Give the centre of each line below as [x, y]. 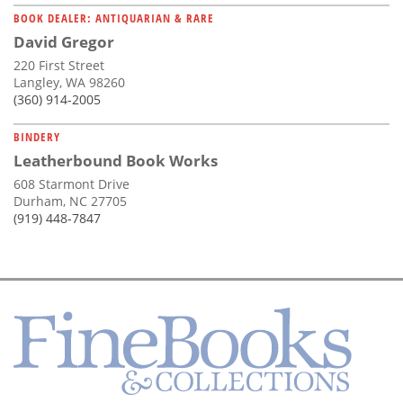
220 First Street [59, 66]
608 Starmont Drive [72, 184]
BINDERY [37, 137]
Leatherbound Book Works [116, 161]
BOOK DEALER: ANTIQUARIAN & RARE [114, 18]
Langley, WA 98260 [69, 83]
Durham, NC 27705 [70, 201]
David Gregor [64, 42]
